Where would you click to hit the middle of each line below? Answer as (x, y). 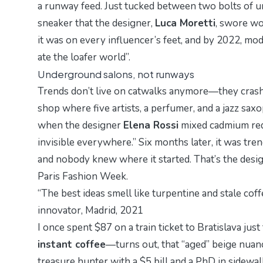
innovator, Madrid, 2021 (90, 210)
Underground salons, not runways (116, 74)
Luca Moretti (185, 23)
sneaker (55, 23)
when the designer (80, 125)
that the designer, (114, 23)
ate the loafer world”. (84, 57)
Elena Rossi (151, 125)
